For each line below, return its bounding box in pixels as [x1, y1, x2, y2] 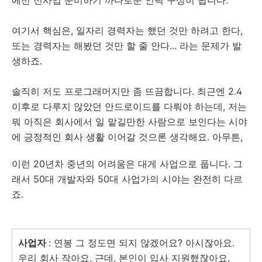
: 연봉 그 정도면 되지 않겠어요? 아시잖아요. [49, 237, 235, 249]
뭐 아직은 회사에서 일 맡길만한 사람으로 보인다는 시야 [12, 116, 247, 128]
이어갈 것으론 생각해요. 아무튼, [105, 131, 243, 143]
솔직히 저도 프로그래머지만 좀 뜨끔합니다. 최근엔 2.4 [12, 85, 242, 98]
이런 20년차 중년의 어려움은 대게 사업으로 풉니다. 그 [12, 158, 243, 170]
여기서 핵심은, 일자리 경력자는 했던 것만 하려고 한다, [12, 25, 243, 37]
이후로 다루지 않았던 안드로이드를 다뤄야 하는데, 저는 [12, 101, 247, 113]
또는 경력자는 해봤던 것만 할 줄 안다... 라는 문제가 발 [12, 40, 242, 52]
